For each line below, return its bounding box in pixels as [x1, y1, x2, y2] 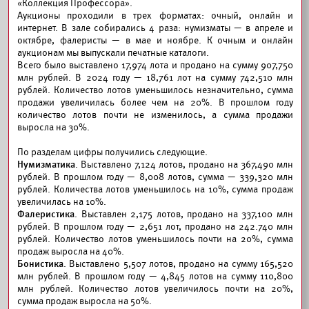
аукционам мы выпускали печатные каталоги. [17, 47, 209, 59]
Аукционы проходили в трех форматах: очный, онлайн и [17, 10, 293, 21]
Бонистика [17, 258, 63, 270]
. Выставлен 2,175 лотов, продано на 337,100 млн [74, 208, 293, 220]
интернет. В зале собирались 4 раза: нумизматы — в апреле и [17, 22, 293, 34]
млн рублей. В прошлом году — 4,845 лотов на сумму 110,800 [17, 270, 293, 282]
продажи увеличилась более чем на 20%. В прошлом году [17, 97, 293, 108]
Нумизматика [17, 159, 75, 170]
